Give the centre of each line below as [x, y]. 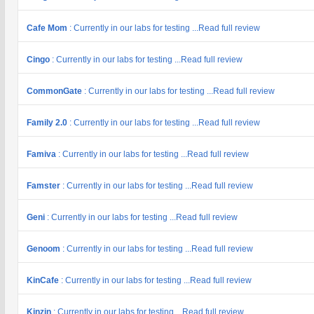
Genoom [45, 249]
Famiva [42, 154]
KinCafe [44, 280]
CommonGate [55, 91]
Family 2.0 [48, 123]
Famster [45, 186]
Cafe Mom [48, 28]
